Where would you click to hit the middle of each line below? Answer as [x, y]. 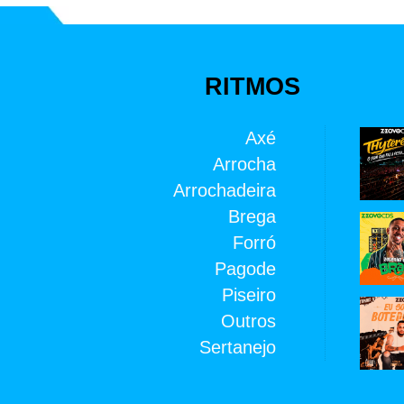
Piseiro [249, 294]
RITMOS [253, 86]
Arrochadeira [225, 190]
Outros [249, 321]
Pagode [246, 268]
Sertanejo [238, 347]
